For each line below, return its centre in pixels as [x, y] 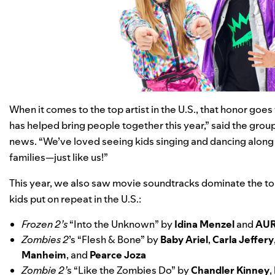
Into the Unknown [114, 224]
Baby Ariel [184, 239]
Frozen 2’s [45, 224]
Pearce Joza [118, 254]
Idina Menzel [204, 224]
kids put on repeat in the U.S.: [75, 199]
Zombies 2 [45, 239]
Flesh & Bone [111, 239]
